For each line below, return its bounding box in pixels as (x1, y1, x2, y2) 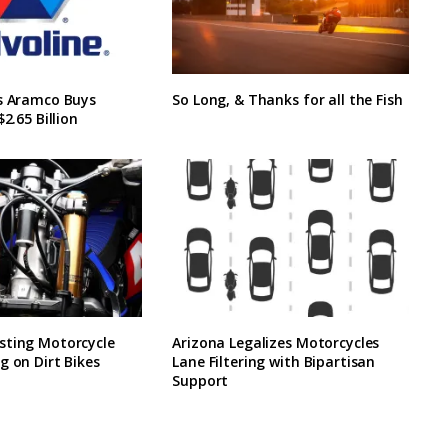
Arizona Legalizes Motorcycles (172, 332, 380, 352)
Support (172, 370, 229, 390)
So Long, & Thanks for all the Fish (172, 90, 403, 110)
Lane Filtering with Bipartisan (172, 351, 376, 371)
